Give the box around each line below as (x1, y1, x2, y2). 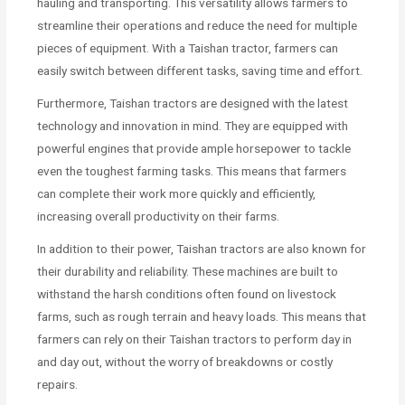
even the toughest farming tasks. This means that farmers (37, 163, 347, 178)
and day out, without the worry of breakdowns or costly (37, 353, 334, 369)
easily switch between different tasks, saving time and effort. (37, 62, 363, 78)
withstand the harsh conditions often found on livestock (37, 286, 337, 301)
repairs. (37, 376, 79, 391)
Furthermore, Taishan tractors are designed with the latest (37, 95, 349, 110)
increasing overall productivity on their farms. (37, 208, 280, 223)
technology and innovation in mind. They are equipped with (37, 118, 349, 133)
